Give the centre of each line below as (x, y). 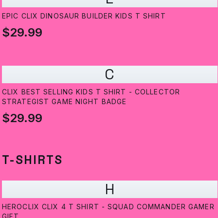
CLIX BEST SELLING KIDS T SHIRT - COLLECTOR (91, 92)
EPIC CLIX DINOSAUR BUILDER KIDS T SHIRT (84, 16)
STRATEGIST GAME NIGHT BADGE (64, 102)
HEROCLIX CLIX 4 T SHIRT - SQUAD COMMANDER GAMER (108, 207)
